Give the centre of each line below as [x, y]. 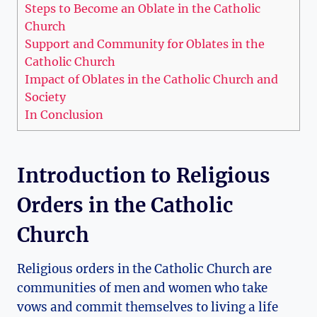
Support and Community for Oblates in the [145, 44]
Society [45, 97]
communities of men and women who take [142, 288]
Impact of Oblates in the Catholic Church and [151, 79]
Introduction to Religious [144, 176]
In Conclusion [64, 114]
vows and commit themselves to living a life [148, 307]
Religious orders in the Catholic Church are [144, 269]
